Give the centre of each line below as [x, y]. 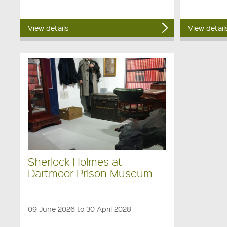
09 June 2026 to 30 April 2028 [80, 209]
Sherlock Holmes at [75, 162]
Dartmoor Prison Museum [90, 173]
